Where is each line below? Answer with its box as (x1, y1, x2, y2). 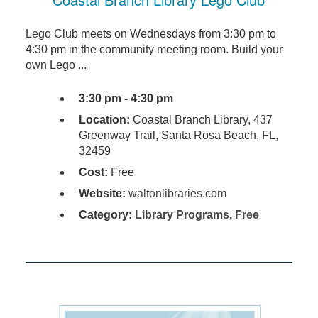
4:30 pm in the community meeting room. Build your (25, 43, 283, 56)
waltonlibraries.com (128, 187, 226, 200)
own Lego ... (25, 59, 87, 72)
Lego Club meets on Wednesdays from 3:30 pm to (25, 28, 276, 40)
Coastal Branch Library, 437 (129, 114, 273, 126)
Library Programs (134, 209, 229, 221)
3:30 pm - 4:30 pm (78, 92, 173, 105)
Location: (78, 114, 130, 126)
